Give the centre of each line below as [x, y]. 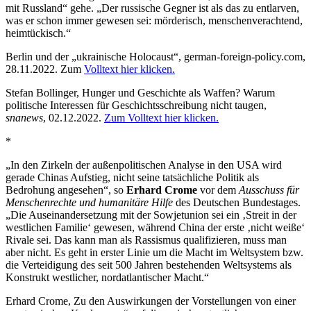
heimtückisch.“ [38, 33]
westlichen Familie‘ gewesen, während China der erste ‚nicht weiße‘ [155, 227]
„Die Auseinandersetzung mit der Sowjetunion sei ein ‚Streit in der [151, 215]
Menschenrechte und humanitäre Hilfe [89, 202]
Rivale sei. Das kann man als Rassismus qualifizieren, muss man [146, 239]
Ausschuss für [269, 190]
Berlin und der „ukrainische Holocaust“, [95, 56]
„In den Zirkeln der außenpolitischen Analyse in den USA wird [144, 165]
